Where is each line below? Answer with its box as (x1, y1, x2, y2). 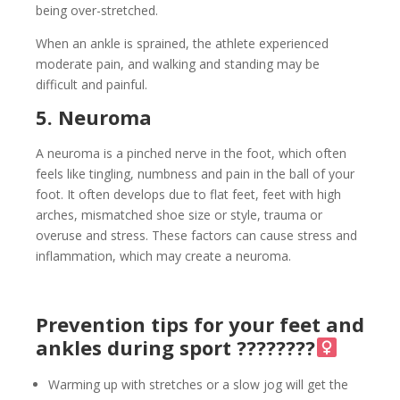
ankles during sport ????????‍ (36, 334, 315, 362)
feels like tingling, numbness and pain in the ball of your (36, 165, 354, 183)
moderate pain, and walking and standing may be (36, 55, 320, 73)
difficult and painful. (36, 76, 147, 94)
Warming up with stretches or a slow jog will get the (48, 376, 348, 394)
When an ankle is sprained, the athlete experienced (36, 35, 329, 53)
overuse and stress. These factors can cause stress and (36, 227, 357, 245)
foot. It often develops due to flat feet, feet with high (36, 186, 341, 204)
